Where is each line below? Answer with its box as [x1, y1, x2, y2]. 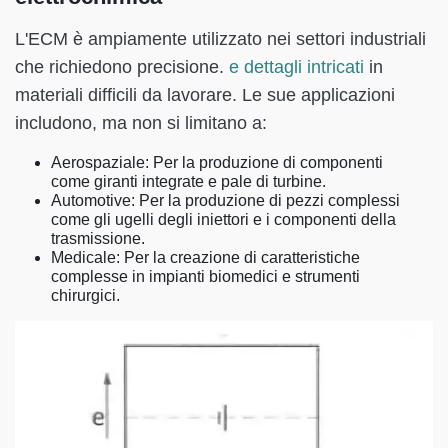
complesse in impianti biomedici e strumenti [51, 268, 360, 286]
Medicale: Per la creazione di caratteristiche [51, 249, 360, 267]
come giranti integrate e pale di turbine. [51, 173, 326, 191]
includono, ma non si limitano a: [15, 113, 267, 134]
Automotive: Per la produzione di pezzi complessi [51, 192, 400, 210]
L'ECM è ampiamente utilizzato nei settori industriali [15, 29, 426, 50]
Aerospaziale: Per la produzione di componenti [51, 154, 383, 172]
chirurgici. [51, 287, 120, 305]
